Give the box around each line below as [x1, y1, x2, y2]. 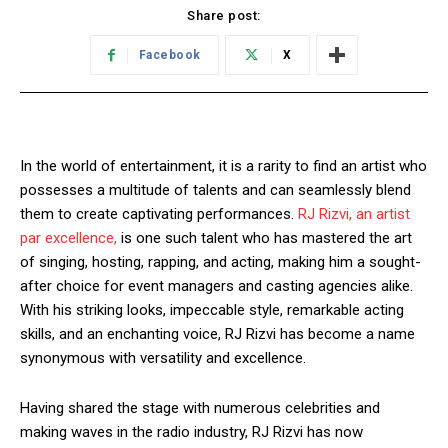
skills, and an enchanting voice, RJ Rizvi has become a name [20, 325, 415, 344]
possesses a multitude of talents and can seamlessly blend [20, 181, 411, 200]
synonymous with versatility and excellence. [20, 349, 306, 368]
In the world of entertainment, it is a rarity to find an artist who [20, 157, 427, 176]
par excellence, [20, 229, 117, 248]
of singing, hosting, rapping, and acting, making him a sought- [20, 253, 421, 272]
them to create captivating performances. [20, 205, 298, 224]
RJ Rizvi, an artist [298, 205, 410, 224]
